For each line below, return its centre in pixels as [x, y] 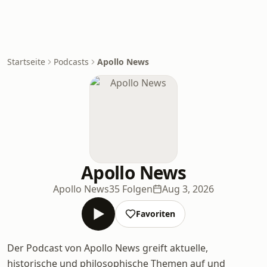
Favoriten [156, 214]
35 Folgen [131, 189]
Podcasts [71, 62]
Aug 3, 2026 [188, 189]
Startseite [26, 62]
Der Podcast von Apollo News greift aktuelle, [108, 248]
